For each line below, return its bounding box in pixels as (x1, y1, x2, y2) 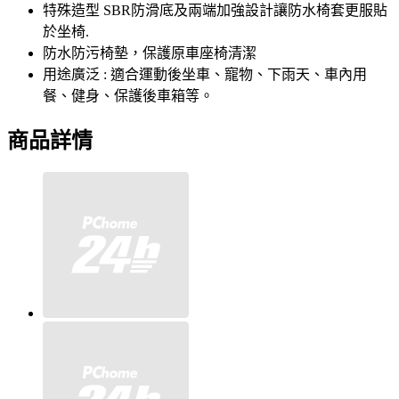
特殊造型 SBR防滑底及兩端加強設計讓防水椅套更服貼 (43, 3, 387, 19)
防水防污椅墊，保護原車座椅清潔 (43, 45, 256, 61)
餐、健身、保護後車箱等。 (43, 88, 214, 104)
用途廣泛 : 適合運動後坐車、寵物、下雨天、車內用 (43, 67, 367, 83)
